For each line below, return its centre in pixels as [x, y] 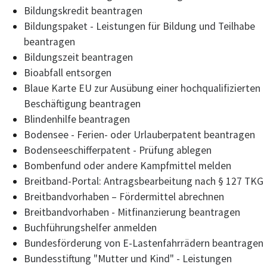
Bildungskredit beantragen [83, 11]
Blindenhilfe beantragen [77, 119]
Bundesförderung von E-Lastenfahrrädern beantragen [144, 243]
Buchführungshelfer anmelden [90, 228]
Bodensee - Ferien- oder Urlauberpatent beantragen [139, 135]
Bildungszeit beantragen [78, 58]
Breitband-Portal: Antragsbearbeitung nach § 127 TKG [144, 181]
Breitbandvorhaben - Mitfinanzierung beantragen [132, 212]
